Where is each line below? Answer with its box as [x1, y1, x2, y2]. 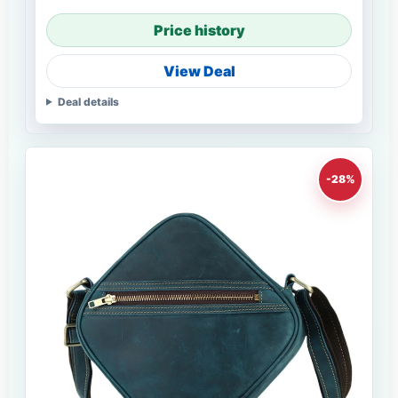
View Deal [163, 61, 235, 80]
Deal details [57, 94, 119, 108]
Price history [153, 20, 245, 39]
